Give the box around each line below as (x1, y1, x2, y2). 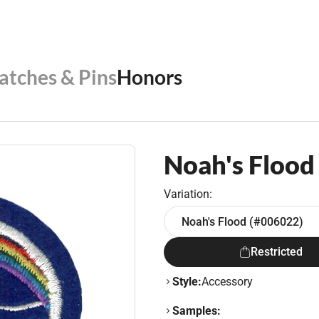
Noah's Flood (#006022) (182, 214, 303, 229)
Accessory (202, 275, 253, 288)
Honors (117, 65, 182, 89)
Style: (172, 275, 202, 288)
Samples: (172, 304, 221, 318)
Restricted (250, 245, 303, 258)
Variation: (164, 187, 212, 201)
